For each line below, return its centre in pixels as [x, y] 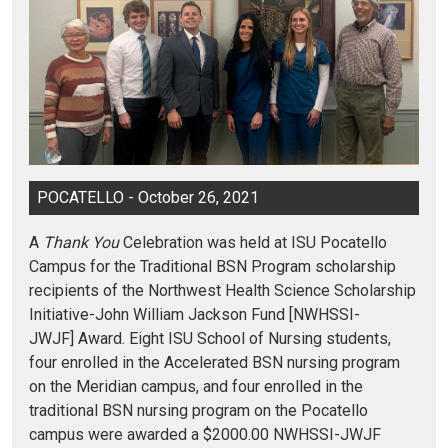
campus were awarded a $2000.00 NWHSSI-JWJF [205, 434]
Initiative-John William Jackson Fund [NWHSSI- [194, 314]
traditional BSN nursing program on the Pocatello [198, 410]
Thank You [81, 242]
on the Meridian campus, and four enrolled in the [196, 386]
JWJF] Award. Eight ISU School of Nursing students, [210, 338]
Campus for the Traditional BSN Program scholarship [212, 266]
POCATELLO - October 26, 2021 [148, 197]
